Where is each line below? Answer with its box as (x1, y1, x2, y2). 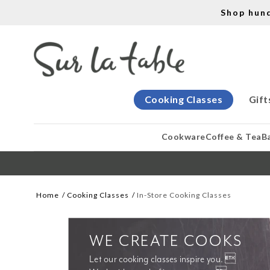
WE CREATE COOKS (89, 231, 243, 251)
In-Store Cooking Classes (137, 190, 232, 199)
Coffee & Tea (205, 131, 262, 142)
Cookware (161, 131, 206, 142)
